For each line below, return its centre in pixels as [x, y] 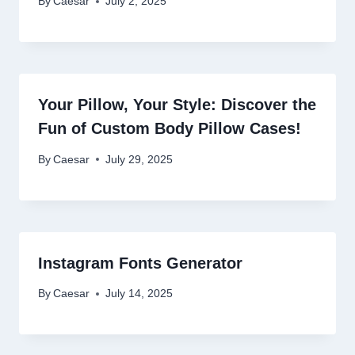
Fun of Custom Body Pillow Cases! [170, 129]
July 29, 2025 [139, 159]
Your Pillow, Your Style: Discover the [177, 105]
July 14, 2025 [139, 294]
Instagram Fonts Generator [140, 263]
